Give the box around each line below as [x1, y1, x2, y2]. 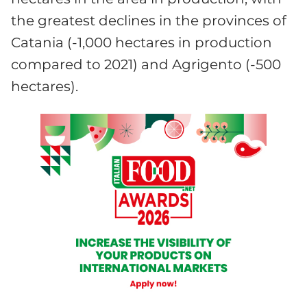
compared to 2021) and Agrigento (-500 [11, 56, 281, 73]
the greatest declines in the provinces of [11, 12, 286, 29]
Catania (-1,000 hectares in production [11, 34, 272, 51]
